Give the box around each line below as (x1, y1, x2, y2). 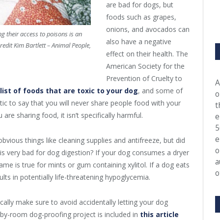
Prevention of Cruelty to (106, 74, 182, 83)
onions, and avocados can (106, 25, 190, 34)
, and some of (138, 86, 183, 96)
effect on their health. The (106, 49, 188, 59)
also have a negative (106, 37, 171, 47)
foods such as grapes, (106, 12, 176, 22)
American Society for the (106, 61, 185, 71)
